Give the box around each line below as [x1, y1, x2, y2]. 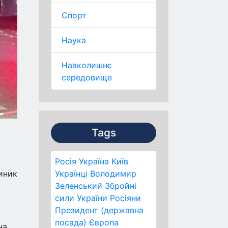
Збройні [105, 181, 136, 191]
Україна [79, 156, 109, 166]
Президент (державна [55, 205, 144, 215]
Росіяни [110, 193, 141, 203]
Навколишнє [62, 60, 112, 70]
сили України [55, 193, 107, 203]
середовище [62, 72, 112, 82]
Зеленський [55, 181, 102, 191]
